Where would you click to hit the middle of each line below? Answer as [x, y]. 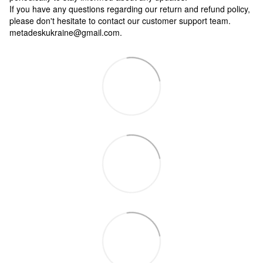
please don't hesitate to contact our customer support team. [120, 20]
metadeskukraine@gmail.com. [66, 32]
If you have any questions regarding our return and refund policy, [130, 9]
